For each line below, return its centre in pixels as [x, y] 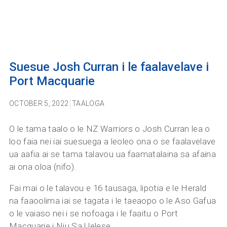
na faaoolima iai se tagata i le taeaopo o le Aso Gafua [113, 201]
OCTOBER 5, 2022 [39, 104]
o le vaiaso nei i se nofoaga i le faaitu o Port [93, 214]
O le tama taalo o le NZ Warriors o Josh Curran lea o [110, 129]
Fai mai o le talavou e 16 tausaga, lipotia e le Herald [108, 188]
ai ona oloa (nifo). [43, 167]
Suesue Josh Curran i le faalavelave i [109, 67]
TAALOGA [88, 104]
